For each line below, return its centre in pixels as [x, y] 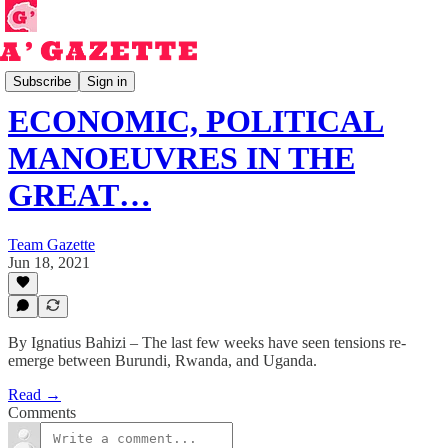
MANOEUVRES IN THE [181, 158]
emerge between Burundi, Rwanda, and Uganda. [162, 360]
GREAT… [79, 195]
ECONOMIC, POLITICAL [196, 121]
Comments [42, 412]
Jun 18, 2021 [49, 262]
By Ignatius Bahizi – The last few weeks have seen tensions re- [207, 342]
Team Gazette [51, 244]
